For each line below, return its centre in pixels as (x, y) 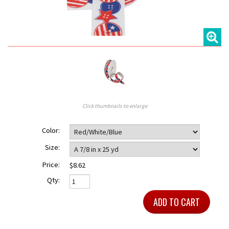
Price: (51, 164)
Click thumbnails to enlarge (114, 106)
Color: (51, 130)
